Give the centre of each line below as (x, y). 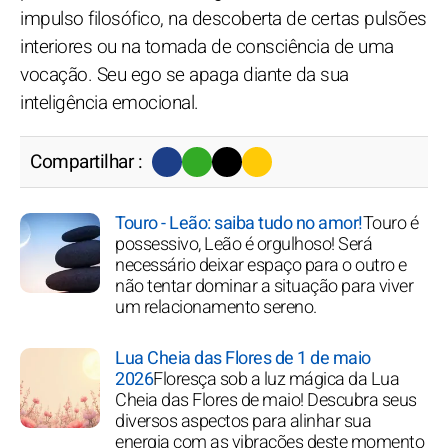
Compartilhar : (86, 161)
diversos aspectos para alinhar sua (243, 421)
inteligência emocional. (109, 102)
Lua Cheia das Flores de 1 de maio (243, 358)
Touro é (390, 223)
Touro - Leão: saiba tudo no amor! (239, 223)
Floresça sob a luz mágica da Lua (276, 379)
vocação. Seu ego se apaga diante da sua (184, 74)
